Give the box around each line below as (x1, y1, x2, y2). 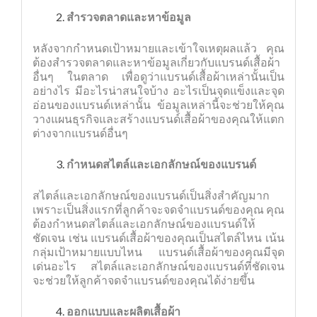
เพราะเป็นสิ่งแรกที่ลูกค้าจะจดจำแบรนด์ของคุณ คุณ (33, 202, 284, 216)
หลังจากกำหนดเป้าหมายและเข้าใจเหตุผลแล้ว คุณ (33, 41, 284, 54)
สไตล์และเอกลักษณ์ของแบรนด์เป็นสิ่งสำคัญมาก (33, 188, 270, 202)
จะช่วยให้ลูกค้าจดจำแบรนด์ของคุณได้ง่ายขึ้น (33, 273, 255, 287)
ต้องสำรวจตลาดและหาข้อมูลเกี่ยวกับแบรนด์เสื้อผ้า (33, 55, 280, 69)
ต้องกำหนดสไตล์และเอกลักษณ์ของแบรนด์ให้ (33, 217, 255, 230)
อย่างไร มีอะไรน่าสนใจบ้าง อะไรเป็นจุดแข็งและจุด (33, 83, 284, 97)
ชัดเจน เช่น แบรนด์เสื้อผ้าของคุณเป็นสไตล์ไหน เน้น (33, 231, 284, 244)
